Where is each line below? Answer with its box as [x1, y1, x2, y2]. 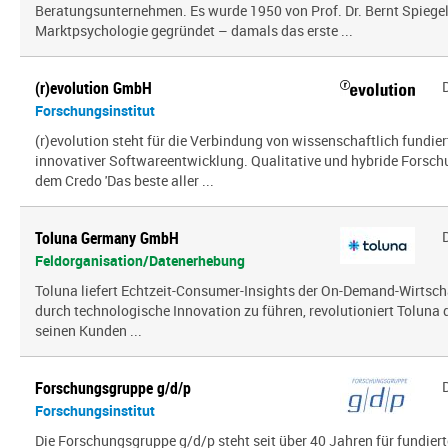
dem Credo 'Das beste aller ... [35, 171, 214, 190]
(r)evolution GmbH [35, 77, 152, 99]
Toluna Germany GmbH [35, 227, 179, 249]
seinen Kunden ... [35, 321, 142, 340]
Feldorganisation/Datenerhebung [35, 251, 245, 270]
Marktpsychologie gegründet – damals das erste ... [35, 21, 353, 40]
